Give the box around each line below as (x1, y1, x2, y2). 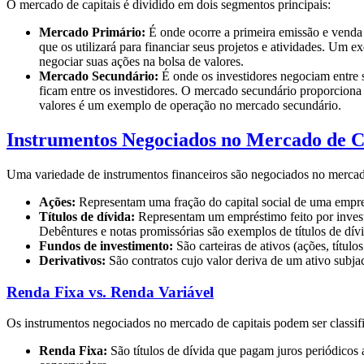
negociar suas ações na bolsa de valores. (39, 54, 244, 69)
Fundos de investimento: (39, 238, 173, 253)
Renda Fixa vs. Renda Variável (6, 283, 214, 301)
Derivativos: (39, 253, 106, 267)
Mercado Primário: (39, 25, 145, 40)
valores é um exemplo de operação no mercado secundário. (39, 98, 341, 113)
